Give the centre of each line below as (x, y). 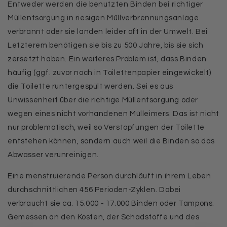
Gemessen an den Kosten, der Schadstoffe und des (104, 217)
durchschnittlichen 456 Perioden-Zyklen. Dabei (94, 190)
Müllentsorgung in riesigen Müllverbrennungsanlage (103, 18)
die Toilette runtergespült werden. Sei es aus (91, 86)
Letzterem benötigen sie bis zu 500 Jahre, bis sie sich (106, 45)
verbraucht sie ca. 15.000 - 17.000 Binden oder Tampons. (111, 203)
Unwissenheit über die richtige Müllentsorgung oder (103, 100)
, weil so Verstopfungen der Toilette (139, 127)
